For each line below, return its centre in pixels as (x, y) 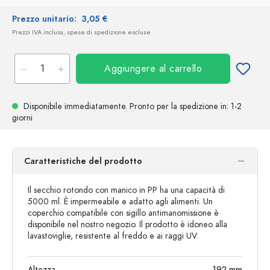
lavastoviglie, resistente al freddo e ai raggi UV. (113, 236)
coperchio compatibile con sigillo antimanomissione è (123, 213)
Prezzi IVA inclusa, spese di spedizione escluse (81, 32)
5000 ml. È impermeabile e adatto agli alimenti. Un (120, 202)
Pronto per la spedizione (175, 106)
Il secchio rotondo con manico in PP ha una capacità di (126, 190)
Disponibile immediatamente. (75, 106)
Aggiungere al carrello (153, 69)
